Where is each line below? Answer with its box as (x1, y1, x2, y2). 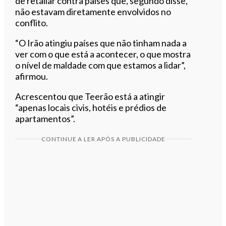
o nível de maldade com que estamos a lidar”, (15, 59, 186, 71)
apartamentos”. (15, 112, 76, 124)
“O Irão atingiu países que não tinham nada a (15, 37, 187, 48)
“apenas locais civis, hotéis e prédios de (15, 101, 167, 113)
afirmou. (15, 70, 48, 82)
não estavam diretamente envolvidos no (15, 6, 172, 17)
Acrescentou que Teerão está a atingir (15, 90, 165, 102)
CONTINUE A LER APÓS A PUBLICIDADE (41, 135, 165, 143)
